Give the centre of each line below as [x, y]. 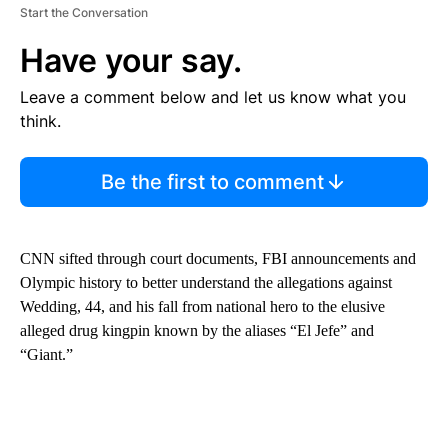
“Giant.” [46, 354]
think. [40, 120]
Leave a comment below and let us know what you [213, 96]
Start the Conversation [84, 12]
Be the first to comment [212, 181]
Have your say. [131, 60]
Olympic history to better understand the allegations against [206, 282]
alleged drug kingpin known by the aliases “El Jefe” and [197, 330]
